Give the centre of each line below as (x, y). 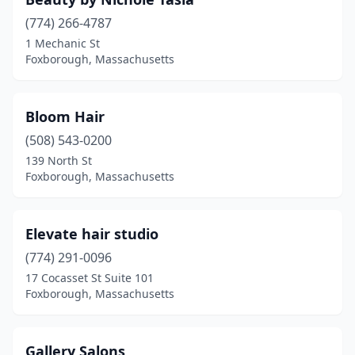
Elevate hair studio (92, 234)
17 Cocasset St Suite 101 (90, 278)
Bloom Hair (65, 116)
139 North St (59, 160)
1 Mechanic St (63, 43)
